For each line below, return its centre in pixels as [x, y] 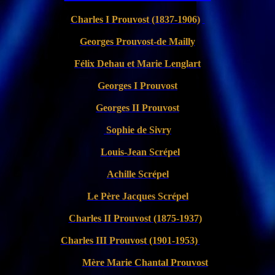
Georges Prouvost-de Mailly [137, 41]
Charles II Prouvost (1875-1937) [135, 218]
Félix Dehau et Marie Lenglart [137, 64]
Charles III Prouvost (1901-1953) [129, 240]
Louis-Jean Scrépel [140, 152]
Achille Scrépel [137, 174]
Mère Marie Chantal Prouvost [145, 262]
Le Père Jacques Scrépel [137, 196]
